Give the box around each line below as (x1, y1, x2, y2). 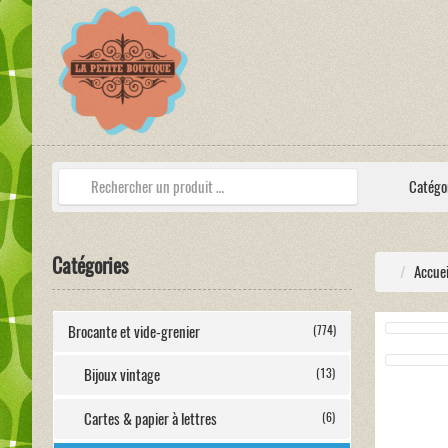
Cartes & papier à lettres (84, 409, 217, 429)
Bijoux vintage (84, 365, 160, 385)
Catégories (52, 252, 128, 279)
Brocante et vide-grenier (68, 322, 200, 342)
